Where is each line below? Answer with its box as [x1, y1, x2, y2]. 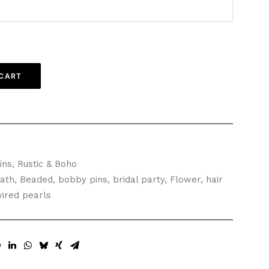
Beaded [20, 174, 53, 185]
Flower [170, 174, 201, 185]
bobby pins [58, 174, 107, 185]
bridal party [113, 174, 165, 185]
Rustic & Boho [17, 159, 77, 169]
